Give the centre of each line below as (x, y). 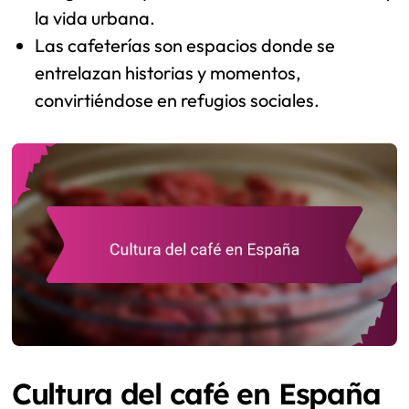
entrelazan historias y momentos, (168, 73)
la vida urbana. (95, 18)
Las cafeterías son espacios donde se (185, 46)
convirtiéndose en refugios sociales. (178, 100)
